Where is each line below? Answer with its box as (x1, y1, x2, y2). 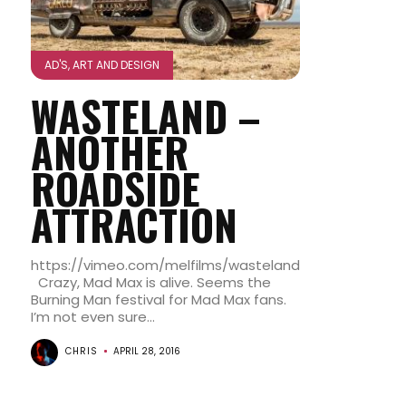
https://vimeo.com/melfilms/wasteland (30, 256, 300, 275)
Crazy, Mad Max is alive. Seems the (30, 273, 271, 292)
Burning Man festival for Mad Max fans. (30, 290, 286, 309)
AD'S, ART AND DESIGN (43, 57, 159, 72)
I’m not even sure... (30, 307, 155, 326)
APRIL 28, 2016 (112, 344, 180, 358)
